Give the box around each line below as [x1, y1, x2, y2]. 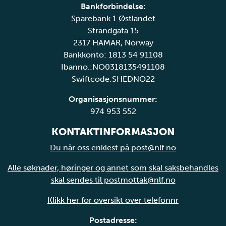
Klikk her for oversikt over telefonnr [47, 195, 179, 205]
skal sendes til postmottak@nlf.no [50, 175, 176, 185]
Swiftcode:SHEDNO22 [71, 74, 155, 84]
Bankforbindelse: [80, 1, 146, 11]
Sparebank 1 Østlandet [71, 13, 155, 23]
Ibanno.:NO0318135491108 [61, 62, 165, 72]
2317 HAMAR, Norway [73, 37, 153, 47]
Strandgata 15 [87, 25, 139, 35]
